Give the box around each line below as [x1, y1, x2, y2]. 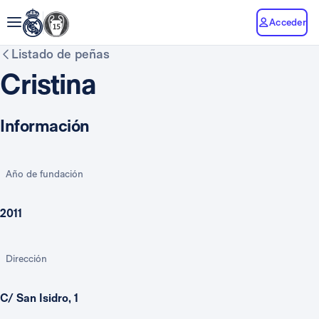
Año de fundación [6, 168, 83, 179]
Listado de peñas [11, 46, 110, 61]
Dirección [6, 253, 47, 264]
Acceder [269, 16, 306, 28]
